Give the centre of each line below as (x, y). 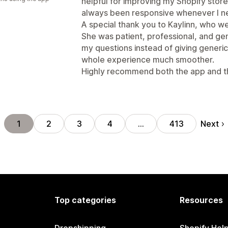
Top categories (85, 200)
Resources (201, 200)
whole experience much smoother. (148, 60)
